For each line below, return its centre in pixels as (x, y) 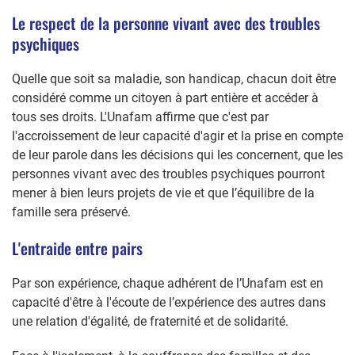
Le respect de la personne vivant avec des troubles (166, 23)
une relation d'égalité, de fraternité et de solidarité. (150, 321)
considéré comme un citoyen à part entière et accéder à (165, 97)
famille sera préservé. (71, 212)
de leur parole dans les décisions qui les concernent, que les (177, 155)
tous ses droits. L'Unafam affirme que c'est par (140, 116)
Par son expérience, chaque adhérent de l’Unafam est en (168, 283)
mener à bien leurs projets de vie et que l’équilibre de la (163, 193)
